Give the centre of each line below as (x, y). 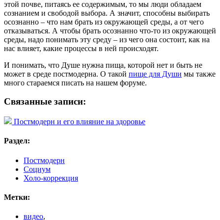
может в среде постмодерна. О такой (66, 74)
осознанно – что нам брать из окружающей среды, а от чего (104, 22)
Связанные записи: (45, 102)
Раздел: (17, 141)
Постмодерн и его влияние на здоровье (80, 122)
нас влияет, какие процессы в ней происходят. (81, 48)
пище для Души (155, 74)
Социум (37, 169)
